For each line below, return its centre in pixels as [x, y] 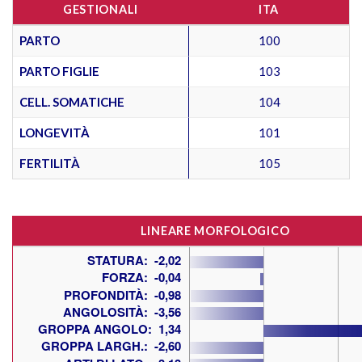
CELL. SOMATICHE [72, 101]
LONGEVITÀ [55, 132]
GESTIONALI [101, 9]
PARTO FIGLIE [59, 71]
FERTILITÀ [50, 163]
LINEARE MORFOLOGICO [215, 230]
